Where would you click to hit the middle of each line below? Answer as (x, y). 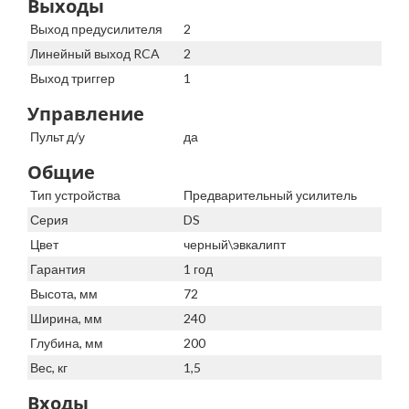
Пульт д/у (58, 137)
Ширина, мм (66, 319)
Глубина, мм (67, 343)
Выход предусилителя (96, 29)
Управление (86, 114)
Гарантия (58, 269)
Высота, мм (64, 294)
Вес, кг (49, 368)
